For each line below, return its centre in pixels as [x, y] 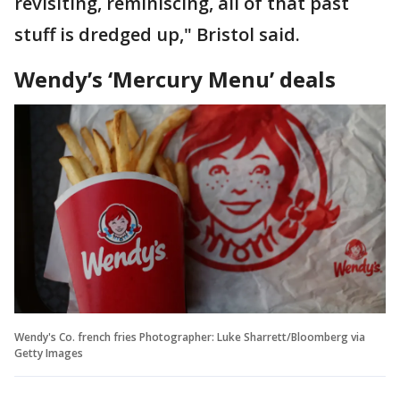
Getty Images [49, 353]
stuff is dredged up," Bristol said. [159, 34]
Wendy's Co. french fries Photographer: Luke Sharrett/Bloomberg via [190, 337]
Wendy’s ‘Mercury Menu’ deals [175, 79]
